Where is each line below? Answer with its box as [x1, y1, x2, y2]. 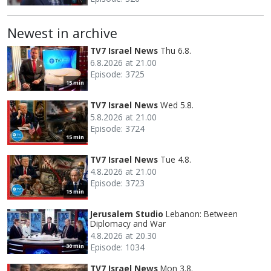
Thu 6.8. [160, 44, 191, 56]
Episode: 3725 [90, 68, 145, 80]
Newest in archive [7, 24, 117, 42]
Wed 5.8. [160, 99, 194, 111]
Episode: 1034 [90, 241, 145, 253]
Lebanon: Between [166, 207, 238, 220]
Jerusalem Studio [90, 207, 163, 220]
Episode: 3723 [90, 177, 145, 189]
